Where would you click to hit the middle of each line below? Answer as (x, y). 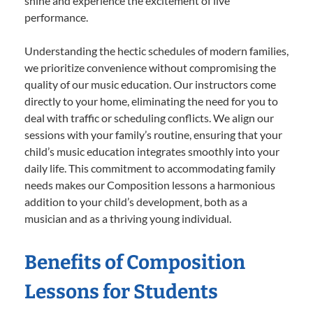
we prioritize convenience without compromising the (150, 67)
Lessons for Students (121, 291)
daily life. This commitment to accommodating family (150, 168)
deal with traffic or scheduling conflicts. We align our (149, 117)
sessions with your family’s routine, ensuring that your (153, 134)
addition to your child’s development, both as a (136, 201)
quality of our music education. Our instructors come (150, 84)
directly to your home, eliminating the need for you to (151, 101)
